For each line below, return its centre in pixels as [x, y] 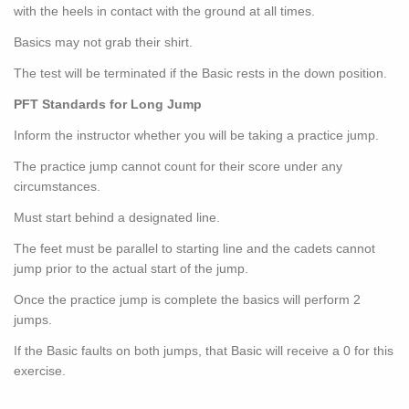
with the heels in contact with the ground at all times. [166, 11]
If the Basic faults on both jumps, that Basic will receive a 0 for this [204, 351]
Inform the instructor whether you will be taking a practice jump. [196, 136]
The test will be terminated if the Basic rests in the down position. [202, 73]
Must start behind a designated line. [117, 218]
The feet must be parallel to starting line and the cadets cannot [194, 249]
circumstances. [57, 187]
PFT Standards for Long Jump [110, 105]
